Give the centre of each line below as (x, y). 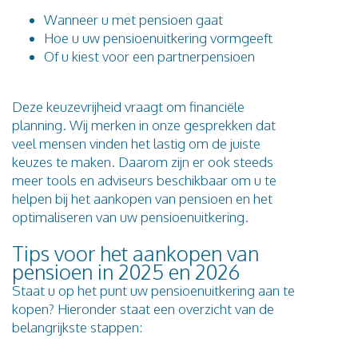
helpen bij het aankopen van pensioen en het (142, 198)
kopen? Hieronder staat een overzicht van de (143, 308)
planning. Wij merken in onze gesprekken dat (144, 125)
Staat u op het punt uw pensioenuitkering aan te (153, 290)
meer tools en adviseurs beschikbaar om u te (144, 180)
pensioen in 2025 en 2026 (126, 271)
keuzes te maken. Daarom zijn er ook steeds (143, 161)
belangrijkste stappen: (77, 327)
